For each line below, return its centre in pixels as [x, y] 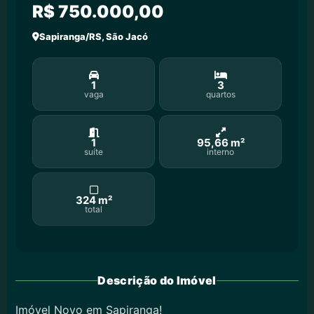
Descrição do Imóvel [157, 281]
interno [220, 151]
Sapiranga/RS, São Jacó [94, 37]
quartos [220, 94]
